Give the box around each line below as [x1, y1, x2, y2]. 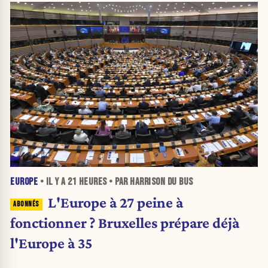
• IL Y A [38, 176, 68, 188]
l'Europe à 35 [10, 234, 93, 252]
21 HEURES [68, 176, 107, 188]
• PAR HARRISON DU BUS [106, 176, 193, 188]
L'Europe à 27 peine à [47, 194, 183, 211]
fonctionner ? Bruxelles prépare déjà [10, 214, 239, 232]
